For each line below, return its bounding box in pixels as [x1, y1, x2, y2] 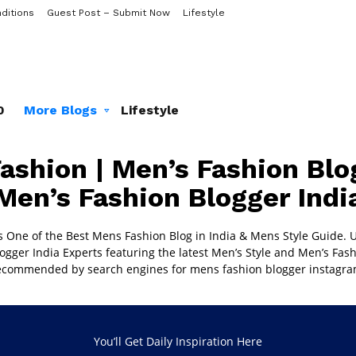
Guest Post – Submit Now [47, 7, 170, 18]
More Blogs [24, 103, 97, 118]
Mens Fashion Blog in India [92, 228, 239, 244]
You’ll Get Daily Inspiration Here [94, 334, 262, 350]
